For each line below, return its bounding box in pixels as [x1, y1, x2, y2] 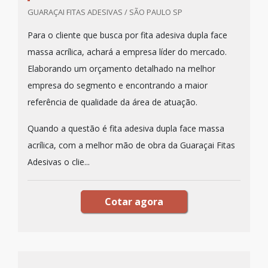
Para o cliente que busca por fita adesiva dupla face [28, 29, 227, 41]
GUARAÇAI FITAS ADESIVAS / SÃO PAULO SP [28, 7, 182, 17]
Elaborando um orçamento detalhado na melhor [28, 63, 215, 74]
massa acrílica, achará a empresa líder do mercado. [28, 46, 227, 57]
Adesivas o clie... [28, 156, 90, 167]
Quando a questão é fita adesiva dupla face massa [28, 123, 224, 134]
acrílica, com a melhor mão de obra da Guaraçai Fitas [28, 139, 235, 151]
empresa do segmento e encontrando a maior [28, 80, 208, 91]
